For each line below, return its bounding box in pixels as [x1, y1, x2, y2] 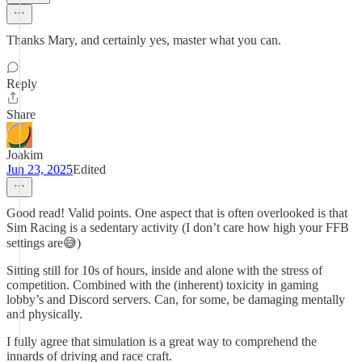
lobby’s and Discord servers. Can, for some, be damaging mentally [6, 293, 345, 306]
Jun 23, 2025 [6, 162, 73, 176]
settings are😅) [6, 236, 81, 250]
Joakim [6, 148, 43, 162]
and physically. [6, 307, 82, 321]
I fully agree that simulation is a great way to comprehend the [6, 335, 317, 348]
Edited [73, 162, 106, 176]
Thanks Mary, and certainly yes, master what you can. [6, 33, 281, 47]
